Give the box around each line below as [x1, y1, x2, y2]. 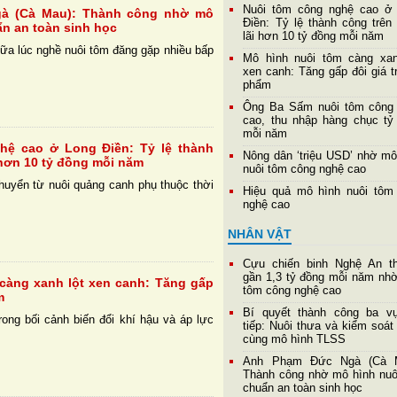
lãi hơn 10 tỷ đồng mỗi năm [243, 29, 385, 43]
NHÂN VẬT [228, 227, 292, 242]
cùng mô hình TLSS [243, 332, 346, 346]
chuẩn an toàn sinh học [243, 381, 363, 395]
